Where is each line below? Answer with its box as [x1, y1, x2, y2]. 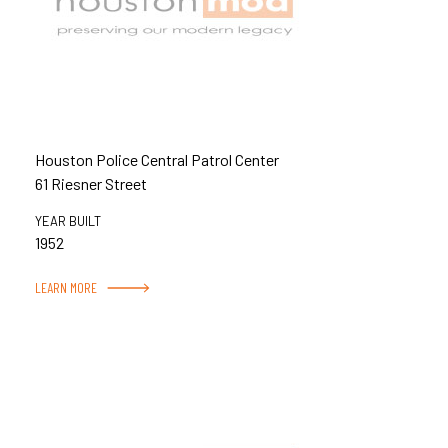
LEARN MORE [35, 278, 97, 296]
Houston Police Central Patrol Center [35, 149, 279, 169]
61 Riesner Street [35, 173, 147, 193]
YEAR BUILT [35, 212, 101, 229]
